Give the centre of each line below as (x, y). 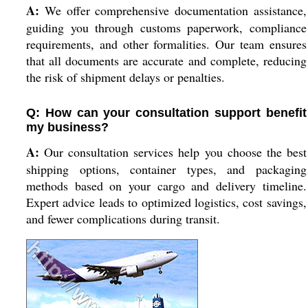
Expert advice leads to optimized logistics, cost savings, (166, 202)
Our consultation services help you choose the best (173, 152)
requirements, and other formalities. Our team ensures (166, 44)
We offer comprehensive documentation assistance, (173, 10)
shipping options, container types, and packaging (166, 169)
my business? (67, 127)
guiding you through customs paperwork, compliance (166, 27)
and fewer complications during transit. (123, 219)
